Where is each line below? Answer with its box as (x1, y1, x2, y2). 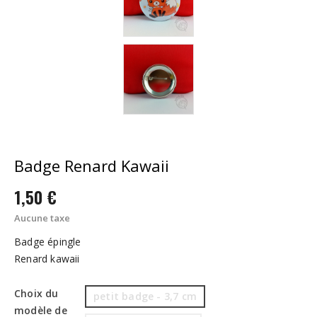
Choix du (14, 287, 59, 301)
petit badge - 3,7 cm (93, 289, 197, 304)
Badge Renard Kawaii (14, 155, 169, 177)
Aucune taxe (14, 212, 70, 225)
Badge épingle (14, 235, 81, 249)
